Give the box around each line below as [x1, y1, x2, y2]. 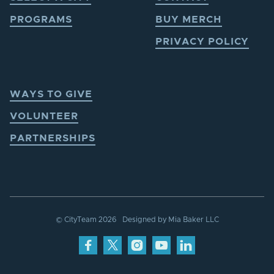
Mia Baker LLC [168, 216, 219, 224]
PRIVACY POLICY [155, 37, 250, 47]
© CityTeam [55, 216, 98, 224]
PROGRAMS [10, 15, 72, 25]
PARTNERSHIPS [10, 133, 95, 144]
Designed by [122, 216, 168, 224]
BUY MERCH [155, 15, 222, 25]
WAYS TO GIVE [10, 89, 92, 100]
